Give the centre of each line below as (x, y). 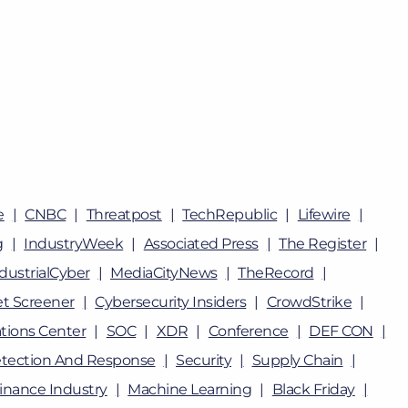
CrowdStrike (309, 302)
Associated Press (201, 244)
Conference (248, 331)
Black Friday (313, 389)
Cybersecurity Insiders (171, 302)
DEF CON (341, 331)
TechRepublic (230, 214)
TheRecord (276, 273)
